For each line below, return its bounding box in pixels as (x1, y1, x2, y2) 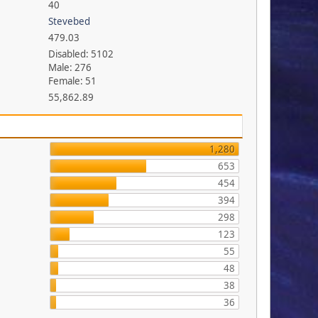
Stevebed (48, 15, 90, 28)
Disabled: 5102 (48, 48, 114, 61)
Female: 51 (48, 75, 97, 88)
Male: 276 (48, 61, 92, 75)
